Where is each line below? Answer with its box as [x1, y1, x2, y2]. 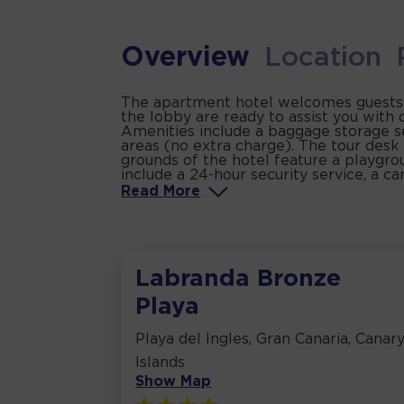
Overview [121, 46, 251, 71]
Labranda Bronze [135, 269, 342, 290]
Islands [135, 356, 186, 371]
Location [264, 46, 382, 71]
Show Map [135, 375, 212, 390]
